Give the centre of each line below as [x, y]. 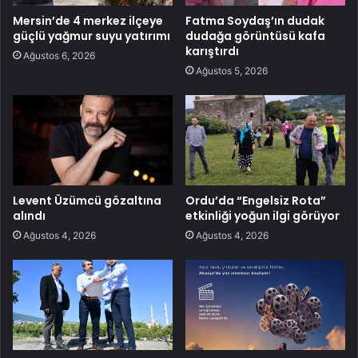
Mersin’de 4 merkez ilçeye [88, 20]
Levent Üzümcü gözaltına [87, 200]
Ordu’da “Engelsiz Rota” [256, 200]
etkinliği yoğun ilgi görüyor [263, 215]
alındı [29, 215]
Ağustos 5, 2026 [232, 70]
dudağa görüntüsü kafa [255, 36]
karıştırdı [212, 51]
